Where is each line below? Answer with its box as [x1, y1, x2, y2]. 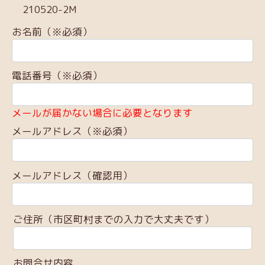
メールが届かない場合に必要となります [12, 106, 193, 120]
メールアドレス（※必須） [12, 124, 132, 138]
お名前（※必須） [12, 24, 92, 38]
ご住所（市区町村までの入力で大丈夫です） [13, 212, 215, 226]
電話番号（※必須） [12, 69, 102, 83]
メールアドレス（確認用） [12, 168, 132, 182]
